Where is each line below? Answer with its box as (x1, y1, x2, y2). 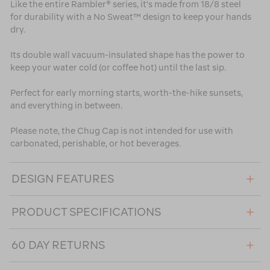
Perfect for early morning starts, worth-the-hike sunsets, (10, 88, 243, 98)
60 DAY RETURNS (11, 239, 105, 252)
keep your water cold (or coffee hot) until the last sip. (10, 63, 226, 73)
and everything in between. (10, 101, 122, 111)
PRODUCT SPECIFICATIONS (11, 206, 161, 219)
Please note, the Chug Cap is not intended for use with (10, 126, 233, 136)
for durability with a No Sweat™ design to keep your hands (10, 12, 251, 22)
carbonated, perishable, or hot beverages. (10, 139, 181, 149)
